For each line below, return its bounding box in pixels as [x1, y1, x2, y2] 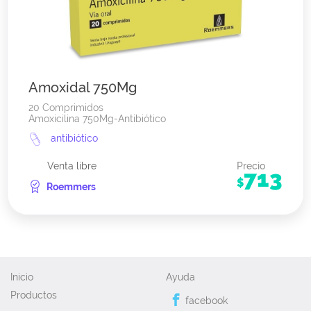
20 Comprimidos [28, 102, 103, 114]
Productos [10, 289, 57, 301]
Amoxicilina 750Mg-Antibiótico [28, 113, 166, 125]
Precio [237, 160, 265, 172]
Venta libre [47, 160, 96, 172]
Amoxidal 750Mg [28, 79, 137, 96]
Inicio [10, 271, 33, 283]
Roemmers [47, 181, 96, 193]
